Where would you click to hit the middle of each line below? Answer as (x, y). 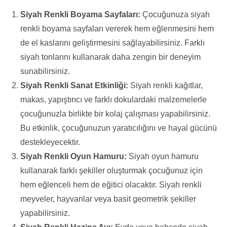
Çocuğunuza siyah (175, 14)
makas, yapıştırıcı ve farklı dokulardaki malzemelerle (113, 99)
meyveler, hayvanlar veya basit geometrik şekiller (108, 199)
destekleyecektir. (50, 142)
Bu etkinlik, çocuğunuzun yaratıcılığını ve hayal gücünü (119, 128)
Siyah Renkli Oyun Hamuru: (73, 156)
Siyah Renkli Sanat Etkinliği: (74, 85)
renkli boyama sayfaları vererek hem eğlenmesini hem (117, 28)
